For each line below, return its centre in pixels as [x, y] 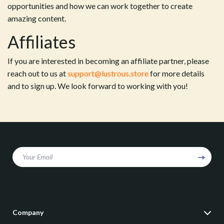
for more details [176, 73]
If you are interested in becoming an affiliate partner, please [108, 61]
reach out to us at [37, 73]
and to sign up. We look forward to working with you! [98, 86]
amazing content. [37, 18]
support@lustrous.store [108, 73]
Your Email [37, 157]
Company [28, 212]
